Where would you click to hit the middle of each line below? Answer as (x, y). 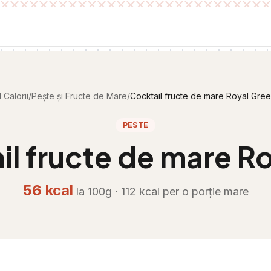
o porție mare (215, 191)
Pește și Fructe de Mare (79, 96)
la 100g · (98, 191)
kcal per (159, 191)
